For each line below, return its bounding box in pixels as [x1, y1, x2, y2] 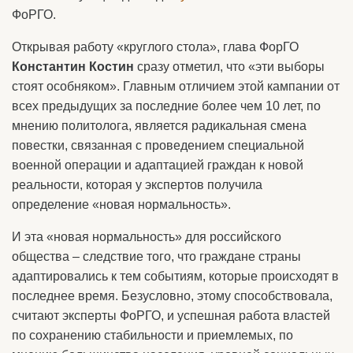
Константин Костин [12, 60, 134, 73]
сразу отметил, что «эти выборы [134, 60, 325, 73]
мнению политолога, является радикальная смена [12, 119, 307, 132]
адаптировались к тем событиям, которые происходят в [12, 269, 339, 283]
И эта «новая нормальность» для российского [12, 230, 281, 243]
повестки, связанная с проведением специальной [12, 139, 304, 152]
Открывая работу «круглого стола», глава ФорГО [12, 40, 299, 54]
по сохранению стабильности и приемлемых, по [12, 329, 293, 342]
